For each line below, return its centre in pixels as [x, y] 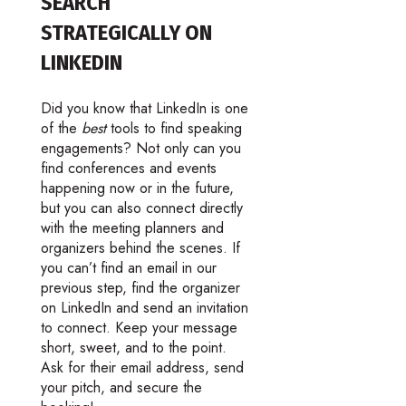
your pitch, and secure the [121, 387]
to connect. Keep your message [139, 327]
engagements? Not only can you [140, 148]
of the [61, 128]
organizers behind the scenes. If [140, 247]
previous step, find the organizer [140, 287]
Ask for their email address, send [142, 367]
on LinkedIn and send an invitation [144, 307]
